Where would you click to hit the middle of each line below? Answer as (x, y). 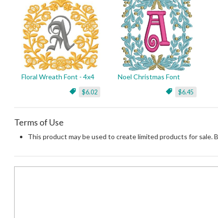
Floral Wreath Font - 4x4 (58, 77)
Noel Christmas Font (149, 77)
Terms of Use (39, 122)
